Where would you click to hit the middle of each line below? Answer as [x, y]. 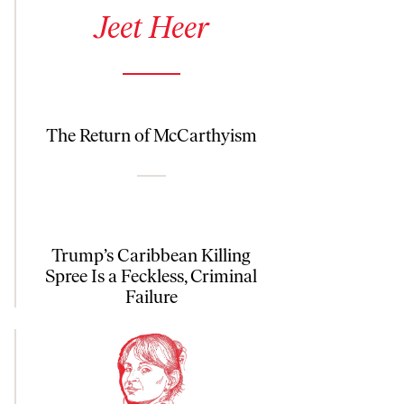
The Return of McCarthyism [151, 135]
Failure [151, 296]
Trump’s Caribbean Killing [151, 255]
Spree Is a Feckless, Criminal [151, 275]
